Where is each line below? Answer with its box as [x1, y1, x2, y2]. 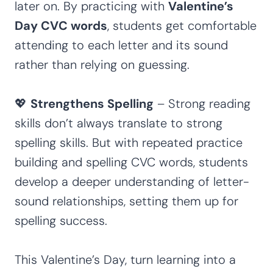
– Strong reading [154, 95, 250, 112]
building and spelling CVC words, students [15, 154, 248, 170]
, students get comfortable [107, 17, 257, 34]
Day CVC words [15, 17, 107, 34]
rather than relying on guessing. [15, 56, 190, 73]
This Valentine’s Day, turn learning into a [15, 251, 236, 268]
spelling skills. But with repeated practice [15, 134, 243, 151]
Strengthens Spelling [30, 95, 154, 112]
